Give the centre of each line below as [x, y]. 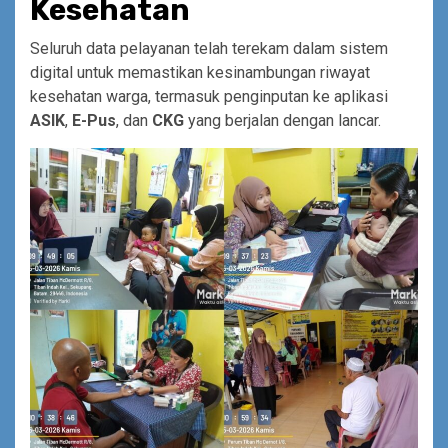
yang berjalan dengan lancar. [282, 120]
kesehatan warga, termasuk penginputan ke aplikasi [209, 96]
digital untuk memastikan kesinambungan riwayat [200, 72]
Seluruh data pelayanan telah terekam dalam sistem [209, 48]
